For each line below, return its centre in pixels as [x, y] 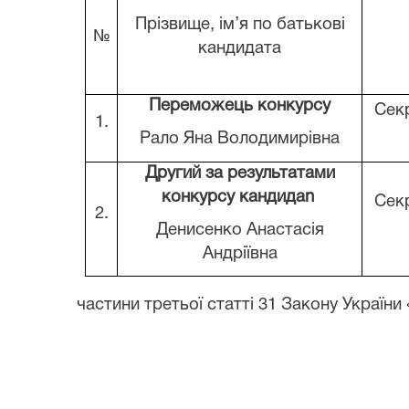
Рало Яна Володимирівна [240, 139]
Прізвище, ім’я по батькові [240, 25]
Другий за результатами [240, 173]
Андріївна [240, 254]
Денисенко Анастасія [240, 230]
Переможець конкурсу [240, 106]
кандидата [240, 48]
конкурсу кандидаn [237, 197]
